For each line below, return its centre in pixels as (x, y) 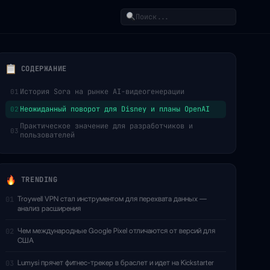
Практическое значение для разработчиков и (106, 126)
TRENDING (37, 180)
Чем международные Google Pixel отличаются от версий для (116, 231)
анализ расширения (49, 208)
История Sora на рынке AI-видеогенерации (102, 92)
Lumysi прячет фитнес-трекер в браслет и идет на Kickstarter (116, 262)
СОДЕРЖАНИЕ (42, 69)
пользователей (47, 135)
